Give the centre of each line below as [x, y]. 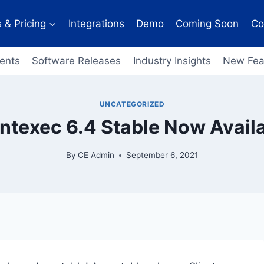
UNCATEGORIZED [132, 104]
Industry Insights [172, 61]
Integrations [96, 23]
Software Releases [77, 61]
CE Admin [96, 155]
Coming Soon [207, 23]
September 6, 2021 [162, 155]
